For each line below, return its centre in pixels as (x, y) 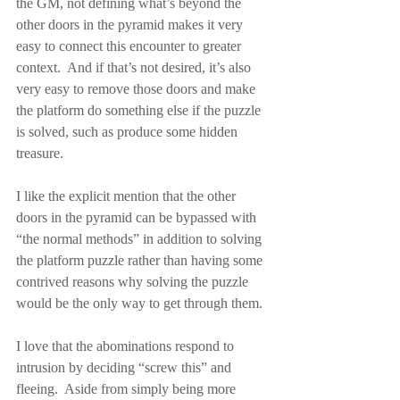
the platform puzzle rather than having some (141, 260)
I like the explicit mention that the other (128, 196)
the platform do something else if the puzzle (140, 110)
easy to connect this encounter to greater (130, 46)
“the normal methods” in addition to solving (141, 239)
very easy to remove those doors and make (137, 89)
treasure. (40, 153)
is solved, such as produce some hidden (129, 132)
